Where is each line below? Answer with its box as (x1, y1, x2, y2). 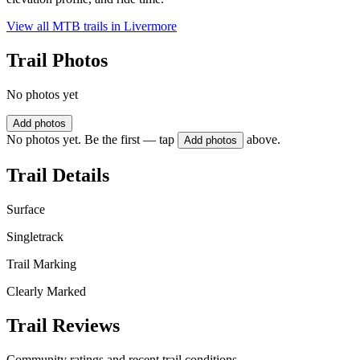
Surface (6, 202, 45, 216)
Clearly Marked (6, 284, 86, 298)
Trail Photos (6, 50, 108, 72)
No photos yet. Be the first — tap (6, 133, 174, 147)
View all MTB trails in (6, 19, 124, 34)
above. (247, 133, 280, 147)
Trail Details (6, 164, 109, 186)
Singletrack (6, 229, 63, 243)
